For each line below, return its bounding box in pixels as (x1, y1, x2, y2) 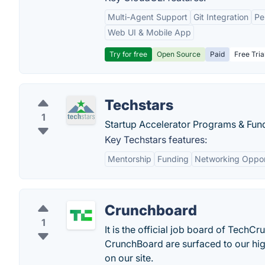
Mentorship (108, 154, 151, 164)
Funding (157, 154, 189, 164)
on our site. (105, 252, 153, 264)
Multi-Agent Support (108, 12, 188, 22)
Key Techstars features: (105, 134, 207, 146)
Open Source (157, 50, 201, 59)
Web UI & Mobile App (108, 27, 191, 37)
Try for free (109, 50, 147, 59)
